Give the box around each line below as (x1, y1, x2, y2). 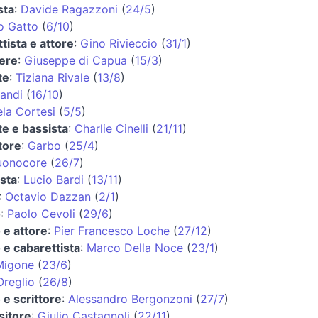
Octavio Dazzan (4, 189, 91, 204)
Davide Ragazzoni (20, 1, 118, 16)
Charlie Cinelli (74, 121, 148, 136)
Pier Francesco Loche (53, 223, 170, 238)
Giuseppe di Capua (23, 53, 127, 67)
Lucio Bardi (23, 172, 84, 187)
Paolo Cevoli (6, 206, 75, 221)
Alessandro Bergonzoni (67, 291, 192, 306)
